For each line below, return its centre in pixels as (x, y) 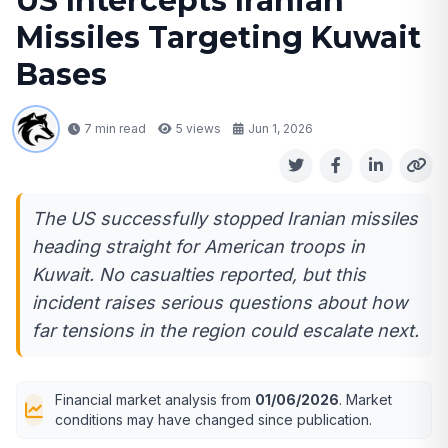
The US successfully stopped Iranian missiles (225, 218)
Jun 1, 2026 (280, 128)
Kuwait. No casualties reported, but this (199, 274)
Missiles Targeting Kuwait (218, 37)
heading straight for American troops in (198, 246)
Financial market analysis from (155, 399)
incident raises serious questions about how (220, 302)
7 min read (115, 128)
